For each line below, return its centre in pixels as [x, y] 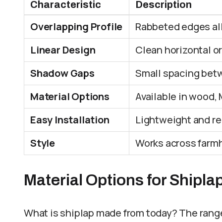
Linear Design [63, 50]
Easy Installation [70, 120]
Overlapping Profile [77, 27]
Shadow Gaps [62, 73]
